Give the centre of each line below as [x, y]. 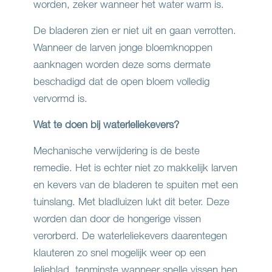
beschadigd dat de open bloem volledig [121, 81]
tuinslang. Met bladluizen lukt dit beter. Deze [131, 202]
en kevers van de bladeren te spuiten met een [136, 185]
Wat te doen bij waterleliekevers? [106, 124]
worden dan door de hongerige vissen [117, 219]
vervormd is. [60, 98]
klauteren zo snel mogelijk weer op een [120, 253]
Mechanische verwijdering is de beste [117, 151]
